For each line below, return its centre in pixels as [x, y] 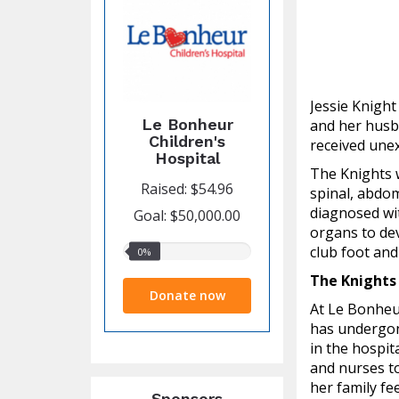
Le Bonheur [187, 124]
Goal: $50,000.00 [187, 216]
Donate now [187, 295]
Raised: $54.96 [187, 189]
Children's [187, 141]
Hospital [187, 158]
